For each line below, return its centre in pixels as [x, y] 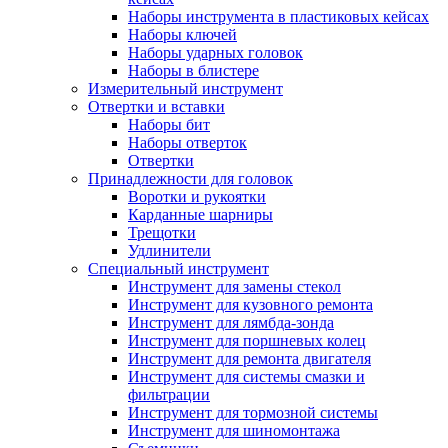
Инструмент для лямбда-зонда [231, 322]
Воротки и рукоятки [197, 196]
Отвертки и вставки [156, 106]
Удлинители [169, 250]
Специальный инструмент [178, 268]
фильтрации [169, 394]
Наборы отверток [187, 142]
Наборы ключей [182, 34]
